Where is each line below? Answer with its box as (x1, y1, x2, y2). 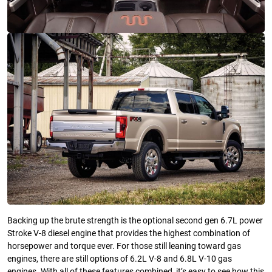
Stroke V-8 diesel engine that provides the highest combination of (7, 228, 250, 239)
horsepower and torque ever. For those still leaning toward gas (7, 240, 241, 251)
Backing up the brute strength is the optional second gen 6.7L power (7, 215, 263, 226)
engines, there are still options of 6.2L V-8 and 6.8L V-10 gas (7, 253, 232, 264)
